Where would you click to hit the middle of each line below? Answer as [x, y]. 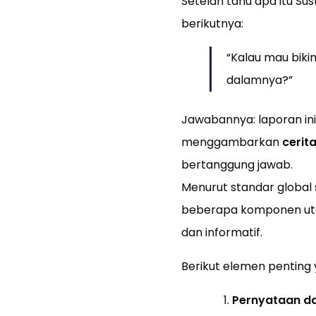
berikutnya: [212, 24]
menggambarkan [231, 142]
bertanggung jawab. [237, 165]
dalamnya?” [259, 80]
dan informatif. [221, 233]
